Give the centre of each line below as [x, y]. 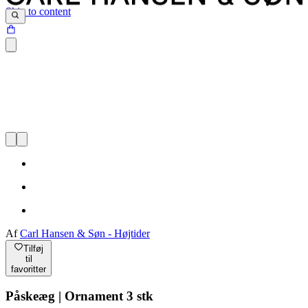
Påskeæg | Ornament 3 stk [79, 296]
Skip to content [38, 11]
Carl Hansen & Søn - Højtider [85, 234]
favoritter [29, 269]
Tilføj [33, 248]
